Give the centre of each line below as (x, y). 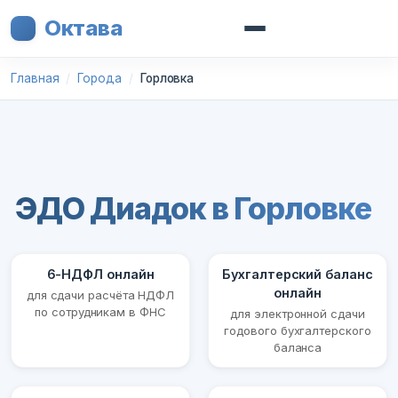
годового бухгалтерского (298, 331)
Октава (84, 28)
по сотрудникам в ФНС (100, 312)
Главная (35, 78)
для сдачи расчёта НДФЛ (100, 295)
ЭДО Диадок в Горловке (193, 209)
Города (99, 78)
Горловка (167, 78)
